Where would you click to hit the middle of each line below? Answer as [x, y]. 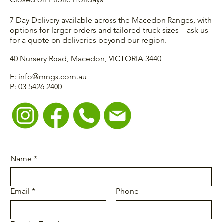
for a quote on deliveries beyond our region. [88, 40]
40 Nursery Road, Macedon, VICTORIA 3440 [85, 59]
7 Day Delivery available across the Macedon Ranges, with [111, 20]
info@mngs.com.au [53, 76]
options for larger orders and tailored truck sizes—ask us [109, 30]
